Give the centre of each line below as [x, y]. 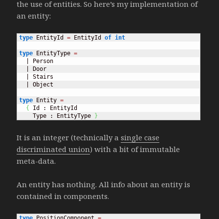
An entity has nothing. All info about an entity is [104, 184]
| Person [36, 61]
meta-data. [36, 161]
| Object [36, 85]
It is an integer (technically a [69, 137]
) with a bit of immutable [135, 149]
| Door [33, 69]
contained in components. [63, 196]
